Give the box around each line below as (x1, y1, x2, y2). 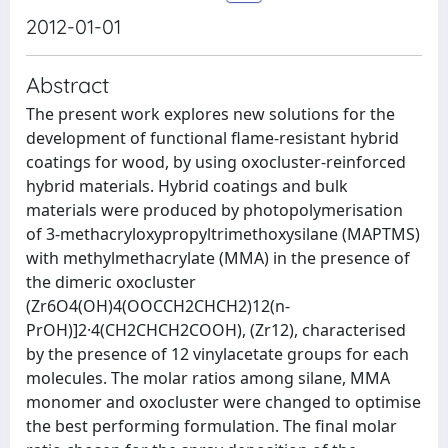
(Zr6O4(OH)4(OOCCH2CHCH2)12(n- (26, 295, 290, 317)
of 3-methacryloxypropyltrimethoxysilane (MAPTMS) (26, 223, 420, 245)
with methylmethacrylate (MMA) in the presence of (26, 247, 410, 269)
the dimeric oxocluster (26, 271, 196, 293)
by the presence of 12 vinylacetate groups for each (26, 343, 409, 365)
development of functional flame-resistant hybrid (26, 127, 399, 149)
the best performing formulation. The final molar (26, 415, 397, 437)
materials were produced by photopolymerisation (26, 199, 403, 221)
